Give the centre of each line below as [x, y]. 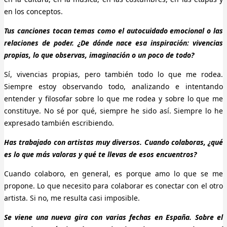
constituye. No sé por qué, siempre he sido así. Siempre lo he [113, 111]
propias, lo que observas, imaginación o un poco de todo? [99, 55]
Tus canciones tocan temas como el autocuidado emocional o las [113, 31]
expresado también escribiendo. [59, 123]
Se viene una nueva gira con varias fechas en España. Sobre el [113, 217]
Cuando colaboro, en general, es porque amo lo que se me [113, 174]
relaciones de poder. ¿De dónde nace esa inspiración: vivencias [113, 43]
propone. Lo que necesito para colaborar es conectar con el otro [113, 186]
